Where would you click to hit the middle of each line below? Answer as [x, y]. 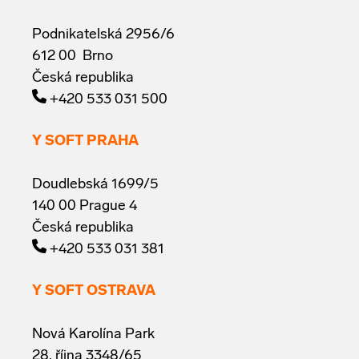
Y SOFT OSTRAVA [94, 291]
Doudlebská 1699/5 [95, 184]
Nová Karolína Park [93, 335]
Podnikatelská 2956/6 [103, 34]
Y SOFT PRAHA [85, 141]
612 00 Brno [73, 56]
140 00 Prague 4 [85, 206]
